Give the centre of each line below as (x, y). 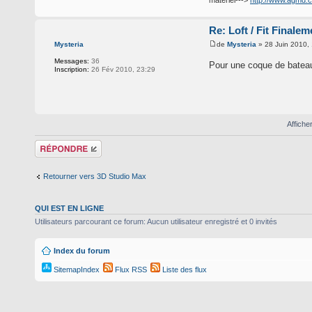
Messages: (72, 61)
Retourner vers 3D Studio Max (95, 176)
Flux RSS (130, 269)
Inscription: (72, 70)
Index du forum (82, 250)
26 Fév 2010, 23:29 (122, 70)
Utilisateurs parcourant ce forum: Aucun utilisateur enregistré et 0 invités (156, 222)
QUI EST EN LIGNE (69, 209)
